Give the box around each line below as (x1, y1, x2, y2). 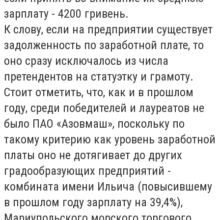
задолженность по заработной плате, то (4, 38, 204, 52)
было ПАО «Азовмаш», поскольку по (4, 117, 185, 131)
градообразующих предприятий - (4, 164, 171, 178)
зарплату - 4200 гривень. (4, 7, 129, 21)
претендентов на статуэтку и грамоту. (4, 70, 193, 83)
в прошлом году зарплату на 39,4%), (4, 195, 183, 209)
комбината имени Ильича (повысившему (4, 180, 212, 193)
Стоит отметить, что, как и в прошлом (4, 85, 193, 99)
